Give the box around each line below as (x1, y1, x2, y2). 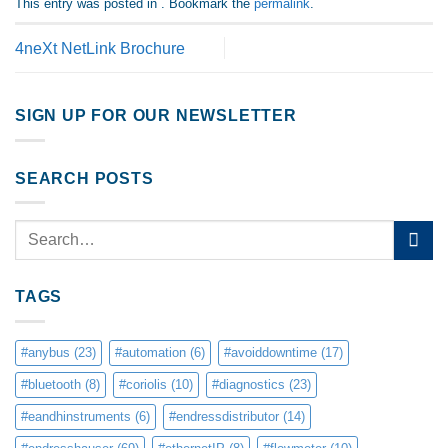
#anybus (21, 344, 70, 360)
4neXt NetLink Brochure (15, 39, 185, 57)
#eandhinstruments (21, 408, 131, 424)
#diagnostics (212, 376, 285, 392)
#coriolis (119, 376, 167, 392)
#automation (115, 344, 186, 360)
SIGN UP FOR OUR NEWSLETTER (15, 106, 297, 124)
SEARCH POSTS (15, 169, 154, 187)
